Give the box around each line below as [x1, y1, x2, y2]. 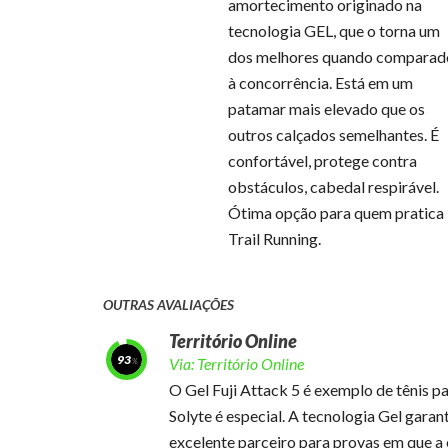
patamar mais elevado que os [227, 99, 425, 118]
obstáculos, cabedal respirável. [227, 177, 439, 196]
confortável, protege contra [227, 151, 417, 170]
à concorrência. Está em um [227, 73, 413, 92]
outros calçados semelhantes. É [227, 125, 439, 144]
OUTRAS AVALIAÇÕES [102, 296, 234, 313]
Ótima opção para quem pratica [227, 203, 444, 222]
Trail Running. [227, 229, 321, 248]
